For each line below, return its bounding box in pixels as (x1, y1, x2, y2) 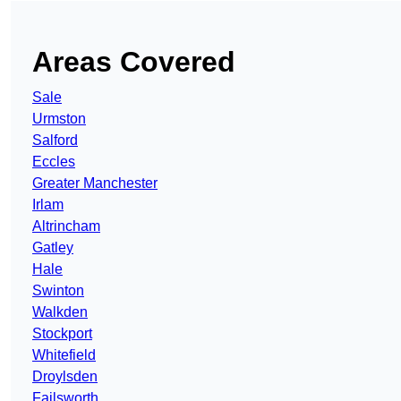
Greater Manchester (32, 175, 158, 192)
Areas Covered (32, 46, 235, 79)
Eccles (32, 154, 75, 170)
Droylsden (32, 369, 98, 385)
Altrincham (32, 218, 100, 235)
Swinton (32, 283, 84, 299)
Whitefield (32, 347, 96, 363)
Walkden (32, 304, 88, 320)
